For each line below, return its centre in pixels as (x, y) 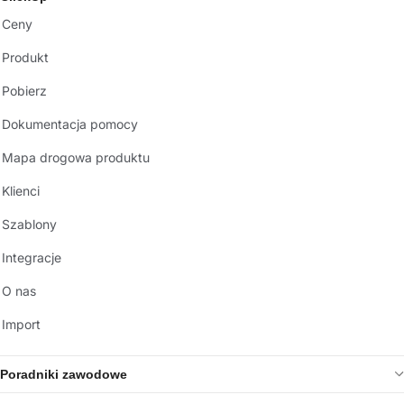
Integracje (32, 257)
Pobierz (24, 90)
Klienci (21, 190)
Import (21, 324)
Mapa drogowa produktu (76, 157)
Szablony (29, 224)
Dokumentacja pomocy (70, 124)
